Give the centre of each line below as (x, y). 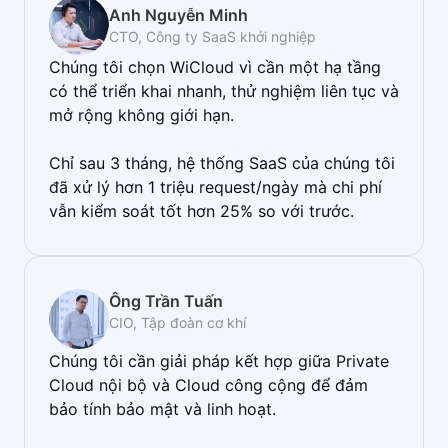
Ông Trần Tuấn (166, 301)
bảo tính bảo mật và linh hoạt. (165, 409)
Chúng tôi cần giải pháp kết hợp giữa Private (219, 361)
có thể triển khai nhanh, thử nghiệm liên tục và (224, 91)
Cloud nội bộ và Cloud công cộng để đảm (208, 385)
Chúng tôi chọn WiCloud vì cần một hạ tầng (215, 67)
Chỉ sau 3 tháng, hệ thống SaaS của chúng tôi (222, 163)
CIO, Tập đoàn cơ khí (177, 322)
